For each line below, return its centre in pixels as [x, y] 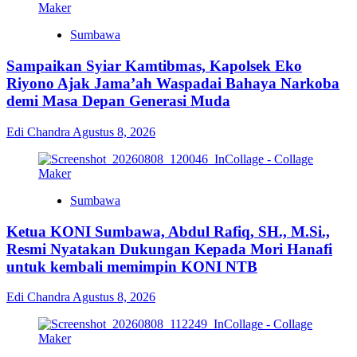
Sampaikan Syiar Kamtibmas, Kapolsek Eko [154, 66]
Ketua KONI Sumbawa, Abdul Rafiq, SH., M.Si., [168, 231]
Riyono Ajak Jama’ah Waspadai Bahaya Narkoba [173, 84]
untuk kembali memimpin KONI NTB [132, 266]
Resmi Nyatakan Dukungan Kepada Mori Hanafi [169, 249]
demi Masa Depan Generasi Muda [118, 101]
